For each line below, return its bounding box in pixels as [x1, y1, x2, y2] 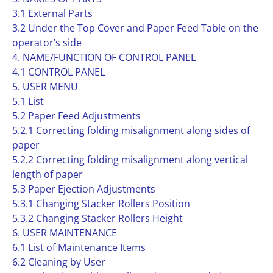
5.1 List [12, 94, 44, 108]
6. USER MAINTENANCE [12, 226, 117, 239]
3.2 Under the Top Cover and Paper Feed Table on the [12, 21, 258, 35]
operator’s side [12, 36, 82, 49]
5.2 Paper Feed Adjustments [12, 109, 141, 122]
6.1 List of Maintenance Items [12, 241, 146, 254]
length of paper [12, 168, 83, 181]
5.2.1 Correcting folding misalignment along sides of [12, 124, 250, 137]
